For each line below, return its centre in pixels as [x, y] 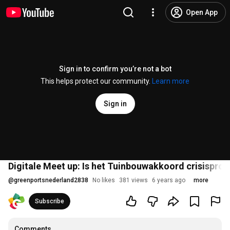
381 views [133, 180]
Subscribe [50, 201]
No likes [104, 180]
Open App [202, 12]
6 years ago [169, 180]
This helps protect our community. [96, 81]
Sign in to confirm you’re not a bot [115, 69]
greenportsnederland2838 [51, 180]
